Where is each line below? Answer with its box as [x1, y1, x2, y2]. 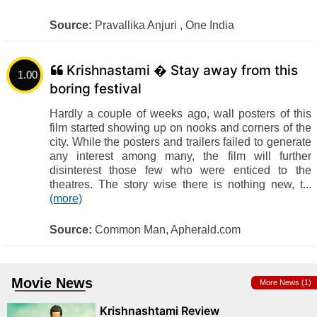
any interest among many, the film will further [49, 150, 311, 162]
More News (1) [260, 278, 311, 287]
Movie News [11, 275, 93, 291]
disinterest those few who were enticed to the [49, 164, 311, 176]
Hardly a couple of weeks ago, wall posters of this [49, 108, 311, 120]
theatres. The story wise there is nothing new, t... [49, 178, 311, 190]
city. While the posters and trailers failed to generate [49, 136, 311, 148]
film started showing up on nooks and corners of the [49, 122, 311, 134]
